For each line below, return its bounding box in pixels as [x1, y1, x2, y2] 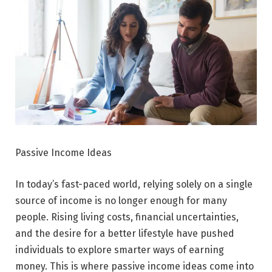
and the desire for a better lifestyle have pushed [15, 227, 234, 239]
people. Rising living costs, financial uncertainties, [15, 211, 239, 223]
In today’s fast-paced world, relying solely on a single [15, 178, 253, 190]
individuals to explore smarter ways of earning [15, 243, 224, 256]
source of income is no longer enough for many [15, 194, 227, 206]
